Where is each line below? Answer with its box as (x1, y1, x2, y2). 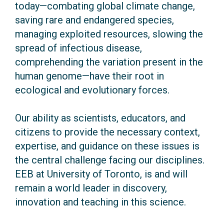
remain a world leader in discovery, (15, 182, 167, 194)
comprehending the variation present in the (15, 56, 203, 68)
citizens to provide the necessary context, (15, 126, 200, 138)
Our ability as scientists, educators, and (15, 112, 185, 124)
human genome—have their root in (15, 70, 164, 82)
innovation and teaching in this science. (15, 196, 186, 208)
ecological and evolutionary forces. (15, 84, 169, 96)
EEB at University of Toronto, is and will (15, 168, 187, 180)
